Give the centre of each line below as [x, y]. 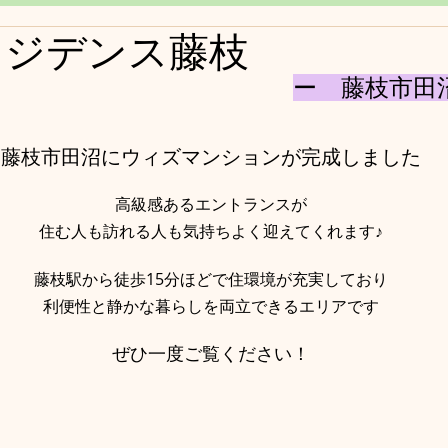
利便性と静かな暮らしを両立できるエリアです [211, 306]
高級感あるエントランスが [211, 204]
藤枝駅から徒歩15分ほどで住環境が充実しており [211, 279]
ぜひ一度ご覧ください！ [211, 353]
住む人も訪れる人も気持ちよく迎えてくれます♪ [211, 231]
